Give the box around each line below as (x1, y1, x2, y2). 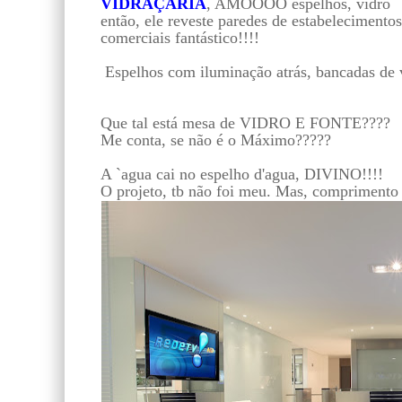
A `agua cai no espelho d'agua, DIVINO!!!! (100, 164, 383, 183)
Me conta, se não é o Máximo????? (100, 130, 331, 149)
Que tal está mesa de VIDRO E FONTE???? (100, 113, 390, 132)
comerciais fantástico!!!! (100, 28, 259, 47)
